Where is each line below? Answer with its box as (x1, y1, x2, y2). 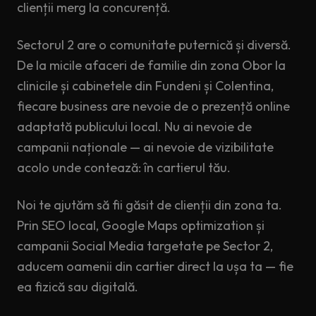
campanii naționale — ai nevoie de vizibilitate (17, 139, 274, 155)
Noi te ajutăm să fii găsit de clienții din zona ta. (17, 197, 282, 213)
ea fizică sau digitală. (17, 279, 138, 295)
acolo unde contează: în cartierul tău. (17, 159, 231, 176)
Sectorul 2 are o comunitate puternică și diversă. (17, 37, 291, 53)
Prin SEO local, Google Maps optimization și (17, 217, 265, 233)
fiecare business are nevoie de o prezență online (17, 98, 290, 114)
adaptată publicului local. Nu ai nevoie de (17, 119, 252, 135)
